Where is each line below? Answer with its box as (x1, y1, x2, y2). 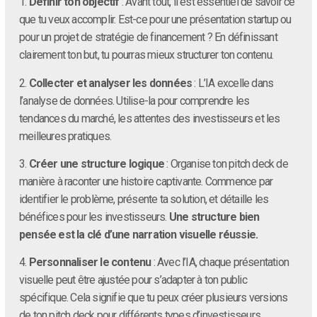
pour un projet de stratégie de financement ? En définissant (19, 30, 277, 45)
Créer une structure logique (28, 157, 165, 171)
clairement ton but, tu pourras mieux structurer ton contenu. (19, 48, 274, 62)
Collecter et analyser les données (28, 76, 192, 90)
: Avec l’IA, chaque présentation (151, 255, 289, 270)
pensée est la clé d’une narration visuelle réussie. (19, 228, 258, 242)
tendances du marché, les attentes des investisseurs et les (19, 111, 280, 125)
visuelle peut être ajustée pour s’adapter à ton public (19, 273, 247, 287)
